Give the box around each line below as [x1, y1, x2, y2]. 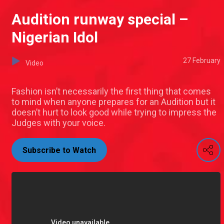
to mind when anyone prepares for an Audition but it [11, 96, 215, 107]
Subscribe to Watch [22, 145, 96, 155]
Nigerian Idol [11, 28, 98, 46]
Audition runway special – [11, 10, 188, 28]
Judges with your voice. [11, 117, 105, 128]
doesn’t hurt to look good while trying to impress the [11, 107, 216, 118]
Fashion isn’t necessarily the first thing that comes [11, 86, 211, 97]
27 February [183, 56, 220, 65]
